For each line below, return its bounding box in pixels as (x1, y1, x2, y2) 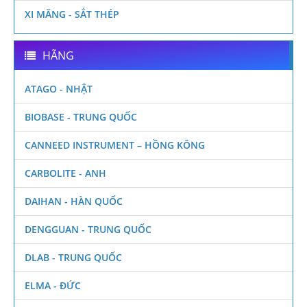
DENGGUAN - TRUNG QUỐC (25, 222, 151, 236)
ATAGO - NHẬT (25, 82, 93, 95)
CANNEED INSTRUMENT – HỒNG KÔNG (25, 138, 205, 151)
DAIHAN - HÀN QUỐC (25, 194, 123, 208)
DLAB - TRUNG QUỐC (25, 250, 122, 264)
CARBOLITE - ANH (25, 166, 106, 180)
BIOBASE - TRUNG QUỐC (25, 110, 137, 123)
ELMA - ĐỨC (25, 278, 81, 292)
